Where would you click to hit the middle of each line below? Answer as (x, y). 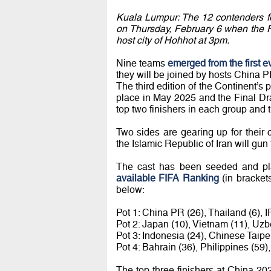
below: (130, 190)
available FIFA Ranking (167, 178)
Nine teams (142, 64)
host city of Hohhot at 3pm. (172, 41)
